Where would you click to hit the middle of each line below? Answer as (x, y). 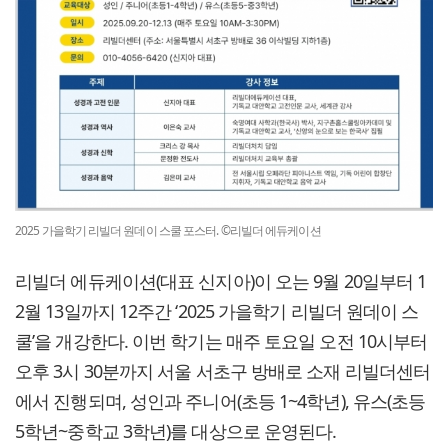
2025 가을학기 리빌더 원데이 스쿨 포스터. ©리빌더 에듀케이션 (168, 231)
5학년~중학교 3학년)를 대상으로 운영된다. (176, 431)
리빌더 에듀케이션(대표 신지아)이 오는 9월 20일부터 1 (221, 281)
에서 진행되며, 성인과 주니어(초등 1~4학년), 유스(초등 (220, 401)
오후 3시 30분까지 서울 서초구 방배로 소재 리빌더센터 (223, 371)
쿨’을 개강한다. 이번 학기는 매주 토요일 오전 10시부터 (221, 341)
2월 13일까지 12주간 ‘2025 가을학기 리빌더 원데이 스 (217, 311)
